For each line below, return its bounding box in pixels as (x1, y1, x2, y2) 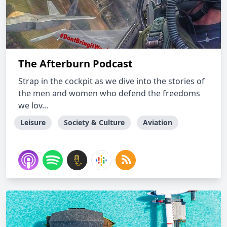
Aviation (143, 118, 172, 127)
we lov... (18, 100, 48, 111)
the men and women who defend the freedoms (18, 88, 200, 99)
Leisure (20, 118, 46, 127)
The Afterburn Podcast (18, 57, 133, 70)
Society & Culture (64, 118, 125, 127)
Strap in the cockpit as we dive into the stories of (18, 75, 205, 87)
